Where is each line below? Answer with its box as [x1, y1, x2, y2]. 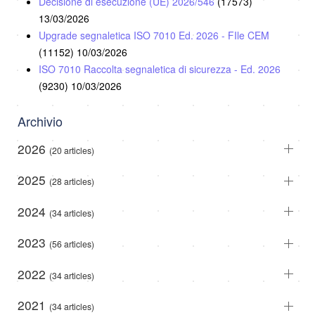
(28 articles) [49, 175, 94, 188]
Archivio [18, 111, 63, 130]
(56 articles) [49, 238, 94, 250]
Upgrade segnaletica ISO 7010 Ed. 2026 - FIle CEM [39, 27, 269, 42]
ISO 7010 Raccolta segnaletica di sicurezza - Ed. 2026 [39, 61, 281, 76]
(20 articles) [49, 143, 94, 156]
